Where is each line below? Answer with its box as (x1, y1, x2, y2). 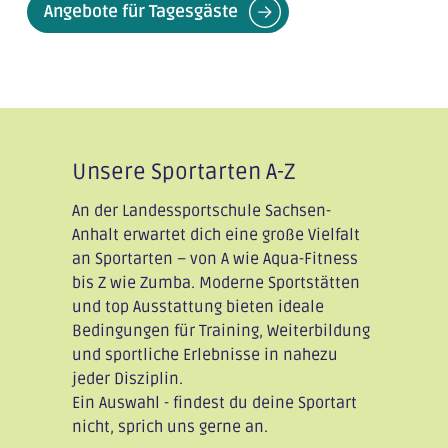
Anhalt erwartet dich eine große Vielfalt (71, 224, 360, 245)
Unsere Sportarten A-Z (71, 158, 296, 185)
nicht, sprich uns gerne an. (71, 416, 268, 437)
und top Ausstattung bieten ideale (71, 296, 324, 317)
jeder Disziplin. (71, 368, 183, 389)
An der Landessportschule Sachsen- (71, 200, 331, 221)
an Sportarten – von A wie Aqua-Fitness (71, 248, 358, 269)
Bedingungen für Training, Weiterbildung (71, 320, 370, 341)
